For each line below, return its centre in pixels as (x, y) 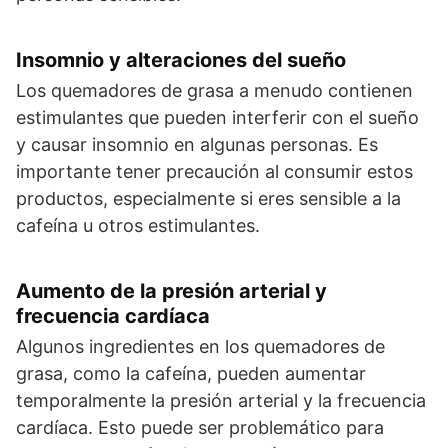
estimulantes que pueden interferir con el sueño (217, 118)
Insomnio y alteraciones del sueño (181, 60)
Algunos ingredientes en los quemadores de (200, 347)
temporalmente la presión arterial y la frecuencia (221, 401)
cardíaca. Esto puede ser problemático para (200, 428)
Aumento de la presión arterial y (171, 291)
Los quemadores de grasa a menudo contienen (214, 91)
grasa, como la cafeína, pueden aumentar (191, 374)
